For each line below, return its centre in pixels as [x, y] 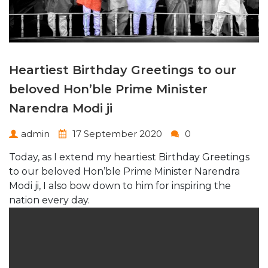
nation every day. [49, 200]
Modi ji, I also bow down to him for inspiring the [120, 185]
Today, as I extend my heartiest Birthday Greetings [129, 157]
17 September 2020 [116, 133]
